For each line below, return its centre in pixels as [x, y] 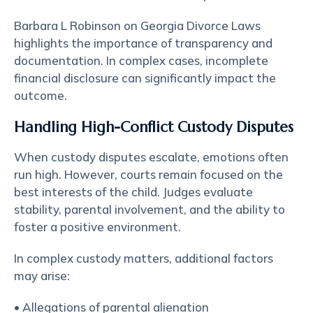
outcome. [41, 95]
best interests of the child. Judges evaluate [133, 192]
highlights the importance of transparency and [143, 43]
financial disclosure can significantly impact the [145, 78]
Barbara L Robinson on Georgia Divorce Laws [137, 26]
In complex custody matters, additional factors [144, 258]
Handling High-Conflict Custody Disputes [154, 127]
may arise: [42, 276]
